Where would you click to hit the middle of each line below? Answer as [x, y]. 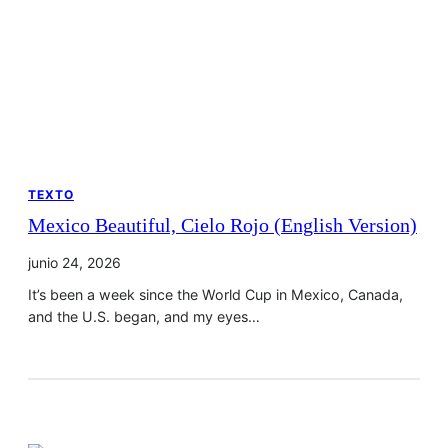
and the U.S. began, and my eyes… [144, 316]
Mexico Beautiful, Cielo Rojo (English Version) [222, 225]
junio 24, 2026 [74, 262]
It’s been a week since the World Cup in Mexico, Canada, [215, 294]
